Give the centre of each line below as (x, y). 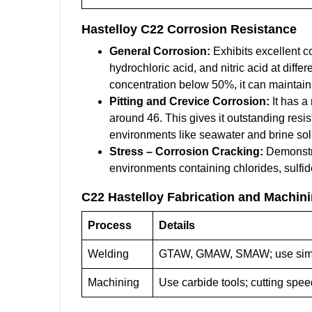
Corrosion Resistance (232, 29)
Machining (114, 282)
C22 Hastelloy (124, 197)
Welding (108, 254)
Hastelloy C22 (123, 29)
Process (110, 225)
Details (177, 225)
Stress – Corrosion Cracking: (186, 151)
